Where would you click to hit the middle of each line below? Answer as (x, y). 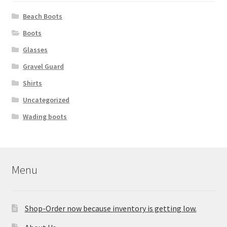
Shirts (33, 83)
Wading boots (45, 116)
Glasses (35, 49)
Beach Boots (43, 16)
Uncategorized (46, 100)
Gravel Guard (44, 66)
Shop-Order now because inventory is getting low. (110, 208)
